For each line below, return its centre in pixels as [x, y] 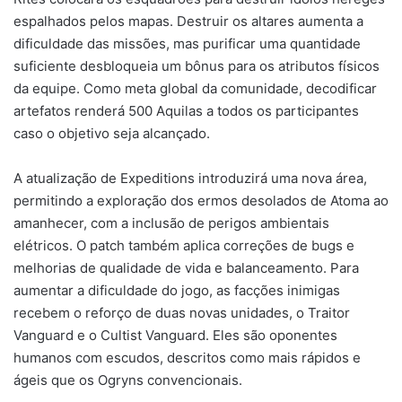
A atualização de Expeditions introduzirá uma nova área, [190, 179]
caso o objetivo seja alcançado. [112, 134]
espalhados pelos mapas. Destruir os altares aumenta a [188, 22]
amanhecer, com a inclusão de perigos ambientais [171, 223]
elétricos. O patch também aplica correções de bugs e [184, 246]
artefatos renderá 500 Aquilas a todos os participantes [186, 111]
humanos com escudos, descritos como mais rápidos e [187, 358]
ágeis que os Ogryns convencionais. [128, 380]
